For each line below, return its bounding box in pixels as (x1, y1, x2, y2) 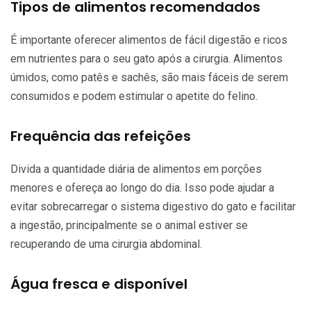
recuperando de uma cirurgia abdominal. (10, 237, 202, 251)
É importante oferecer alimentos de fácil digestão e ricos (10, 33, 287, 47)
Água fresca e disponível (10, 274, 187, 294)
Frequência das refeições (10, 126, 191, 146)
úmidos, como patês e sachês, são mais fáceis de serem (10, 70, 288, 84)
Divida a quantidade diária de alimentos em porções (10, 162, 262, 176)
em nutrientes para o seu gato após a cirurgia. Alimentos (10, 51, 283, 65)
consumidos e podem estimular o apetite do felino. (10, 89, 258, 103)
